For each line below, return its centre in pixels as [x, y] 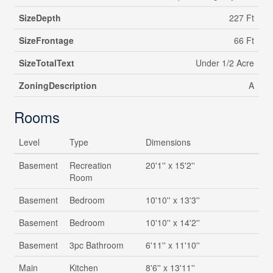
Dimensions [168, 142]
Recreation [90, 165]
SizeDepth [40, 18]
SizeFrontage [46, 41]
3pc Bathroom [96, 245]
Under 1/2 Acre [225, 63]
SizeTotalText [46, 63]
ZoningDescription [58, 86]
